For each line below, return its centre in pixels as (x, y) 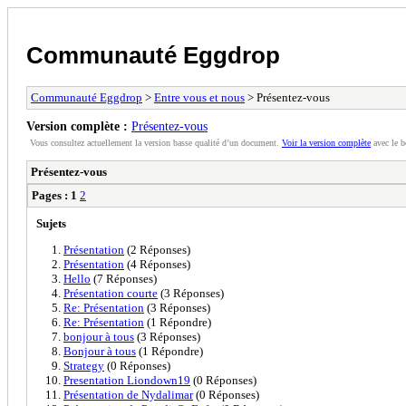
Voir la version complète (326, 142)
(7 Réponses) (124, 278)
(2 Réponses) (157, 249)
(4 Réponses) (157, 264)
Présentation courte (111, 293)
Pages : (50, 195)
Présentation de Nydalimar (128, 394)
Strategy (84, 365)
